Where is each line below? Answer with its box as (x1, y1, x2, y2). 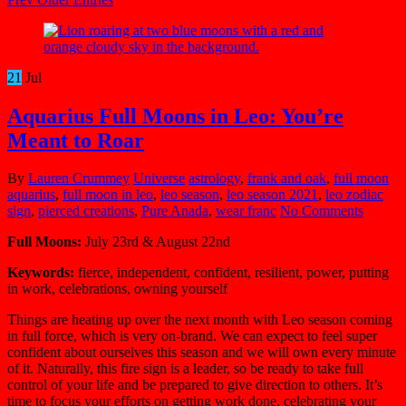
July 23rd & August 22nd (82, 234, 234, 250)
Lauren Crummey (28, 170, 130, 187)
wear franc (216, 203, 276, 219)
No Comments (280, 203, 363, 219)
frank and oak (247, 170, 326, 187)
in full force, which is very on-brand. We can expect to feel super (7, 328, 377, 344)
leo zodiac (325, 187, 383, 203)
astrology (188, 170, 240, 187)
